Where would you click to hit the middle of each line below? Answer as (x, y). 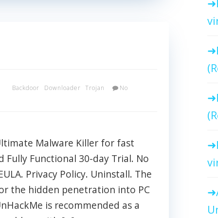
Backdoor (26, 88)
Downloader (62, 88)
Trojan (95, 88)
